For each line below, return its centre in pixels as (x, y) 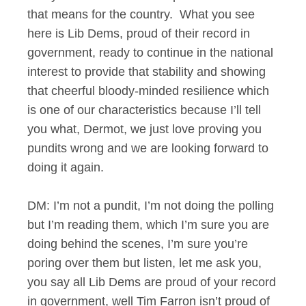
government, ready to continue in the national (150, 53)
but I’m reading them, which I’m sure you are (148, 225)
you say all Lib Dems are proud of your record (152, 282)
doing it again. (69, 167)
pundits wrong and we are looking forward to (148, 148)
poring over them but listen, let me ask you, (144, 263)
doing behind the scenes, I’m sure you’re (138, 244)
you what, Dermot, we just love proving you (144, 129)
